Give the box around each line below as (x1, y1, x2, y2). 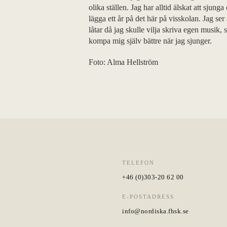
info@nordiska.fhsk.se (122, 207, 189, 215)
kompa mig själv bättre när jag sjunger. (89, 36, 212, 45)
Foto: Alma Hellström (89, 58, 158, 66)
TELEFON (122, 160, 155, 166)
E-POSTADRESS (122, 194, 175, 200)
